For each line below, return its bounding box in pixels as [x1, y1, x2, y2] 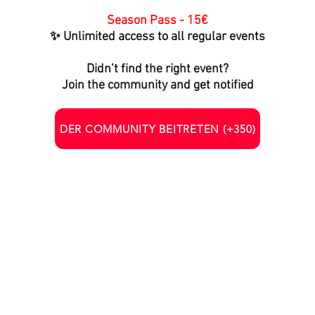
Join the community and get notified [61, 78, 254, 93]
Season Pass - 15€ [107, 13, 208, 28]
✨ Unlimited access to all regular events [50, 30, 265, 44]
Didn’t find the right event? [86, 62, 229, 77]
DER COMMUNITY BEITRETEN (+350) [59, 122, 256, 136]
